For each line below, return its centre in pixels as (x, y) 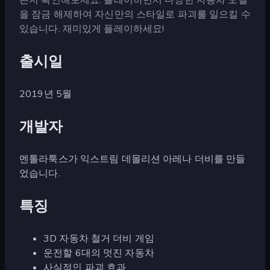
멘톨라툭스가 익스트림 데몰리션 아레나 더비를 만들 (133, 159)
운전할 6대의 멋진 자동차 (99, 253)
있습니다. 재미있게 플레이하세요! (92, 29)
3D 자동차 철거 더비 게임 (99, 238)
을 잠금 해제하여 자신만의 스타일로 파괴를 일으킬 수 (135, 14)
